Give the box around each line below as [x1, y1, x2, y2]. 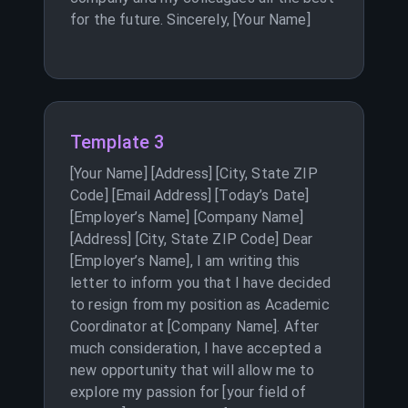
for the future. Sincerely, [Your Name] [70, 11, 311, 28]
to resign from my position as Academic [70, 296, 330, 313]
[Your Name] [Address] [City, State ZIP [70, 165, 318, 182]
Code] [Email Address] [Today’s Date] [70, 187, 310, 204]
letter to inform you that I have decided [70, 274, 331, 291]
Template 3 [70, 131, 165, 153]
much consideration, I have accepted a [70, 340, 322, 357]
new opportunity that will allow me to [70, 362, 315, 379]
